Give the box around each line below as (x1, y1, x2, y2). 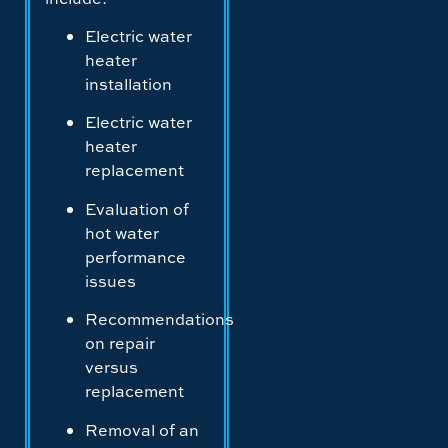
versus (85, 356, 138, 379)
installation (85, 73, 172, 96)
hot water (85, 221, 159, 244)
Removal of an (85, 418, 199, 441)
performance (85, 245, 186, 268)
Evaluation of (85, 197, 189, 220)
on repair (85, 332, 155, 355)
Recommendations (85, 308, 234, 331)
